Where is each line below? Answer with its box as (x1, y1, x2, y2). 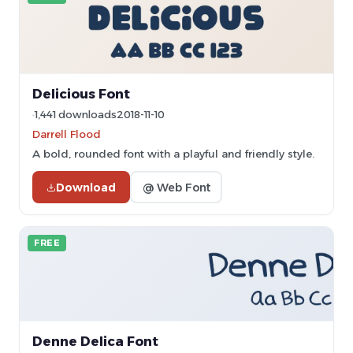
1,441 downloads (35, 109, 117, 121)
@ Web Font (142, 180, 210, 195)
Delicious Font (32, 86, 130, 102)
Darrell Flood (32, 128, 101, 140)
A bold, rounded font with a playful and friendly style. (32, 147, 314, 160)
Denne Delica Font (32, 333, 158, 349)
